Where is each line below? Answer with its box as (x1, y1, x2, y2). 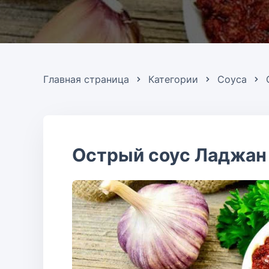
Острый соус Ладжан (72, 144, 267, 166)
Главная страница (43, 73, 129, 85)
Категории (148, 73, 198, 85)
